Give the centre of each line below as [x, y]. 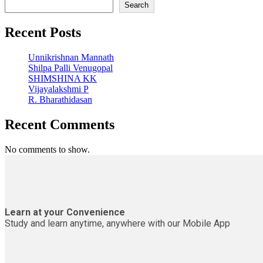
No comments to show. [47, 150]
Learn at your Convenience [65, 213]
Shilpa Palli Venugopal [70, 68]
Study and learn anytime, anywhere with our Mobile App [117, 224]
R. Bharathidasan [60, 100]
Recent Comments [60, 125]
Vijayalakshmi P [58, 89]
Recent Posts [43, 33]
